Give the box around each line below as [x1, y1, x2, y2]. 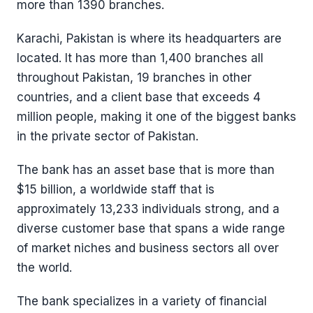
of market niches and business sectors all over [17, 241, 279, 255]
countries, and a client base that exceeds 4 [17, 90, 261, 104]
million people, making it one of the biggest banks [17, 110, 296, 124]
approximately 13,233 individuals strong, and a [17, 202, 279, 216]
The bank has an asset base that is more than [17, 163, 275, 177]
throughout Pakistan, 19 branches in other [17, 71, 252, 85]
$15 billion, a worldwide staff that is [17, 182, 214, 196]
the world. [17, 261, 72, 275]
